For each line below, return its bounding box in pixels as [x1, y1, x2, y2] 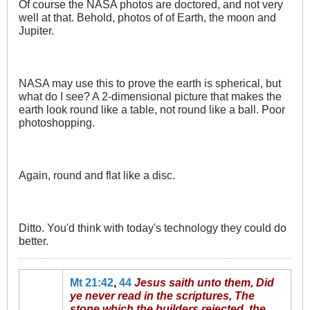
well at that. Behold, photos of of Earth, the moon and [19, 10, 276, 24]
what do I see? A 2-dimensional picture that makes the [19, 89, 282, 102]
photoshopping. [19, 116, 95, 129]
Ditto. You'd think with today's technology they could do [19, 221, 286, 234]
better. [19, 234, 48, 247]
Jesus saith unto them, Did [134, 275, 274, 289]
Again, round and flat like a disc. [19, 168, 175, 181]
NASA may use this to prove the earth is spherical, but [19, 76, 281, 89]
